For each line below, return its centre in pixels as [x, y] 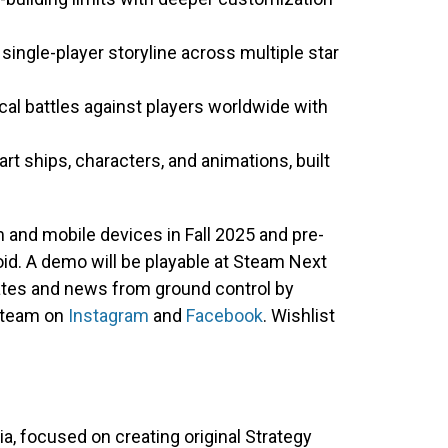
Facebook [224, 315]
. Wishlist [299, 315]
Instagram [108, 315]
